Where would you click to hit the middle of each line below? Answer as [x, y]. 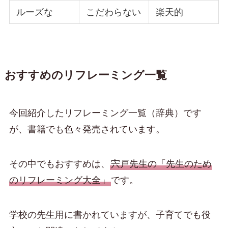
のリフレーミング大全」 [59, 180]
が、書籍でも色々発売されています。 [87, 130]
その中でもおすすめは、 [59, 164]
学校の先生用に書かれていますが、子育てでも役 [110, 215]
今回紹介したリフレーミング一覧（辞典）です [105, 113]
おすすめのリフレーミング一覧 [85, 76]
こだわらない [114, 12]
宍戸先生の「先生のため [161, 164]
